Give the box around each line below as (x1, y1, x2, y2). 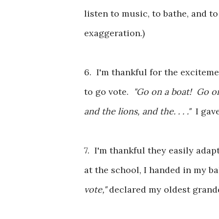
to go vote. (84, 86, 133, 97)
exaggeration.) (84, 27, 150, 39)
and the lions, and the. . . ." (84, 106, 196, 117)
